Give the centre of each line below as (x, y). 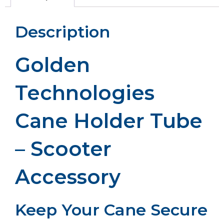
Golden (52, 65)
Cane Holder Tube (109, 121)
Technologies (85, 93)
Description (62, 32)
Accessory (68, 177)
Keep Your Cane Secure (111, 210)
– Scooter (63, 149)
